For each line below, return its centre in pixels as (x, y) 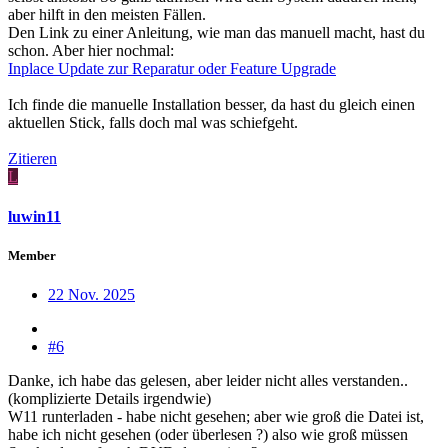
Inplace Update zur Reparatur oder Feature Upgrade (172, 69)
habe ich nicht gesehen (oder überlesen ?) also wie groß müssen (208, 434)
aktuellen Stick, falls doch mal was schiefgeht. (153, 123)
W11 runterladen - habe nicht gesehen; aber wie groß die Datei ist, (216, 416)
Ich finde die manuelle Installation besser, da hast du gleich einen (211, 105)
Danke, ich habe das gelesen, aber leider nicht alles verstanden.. (208, 380)
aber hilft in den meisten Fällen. (107, 15)
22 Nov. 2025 (91, 294)
